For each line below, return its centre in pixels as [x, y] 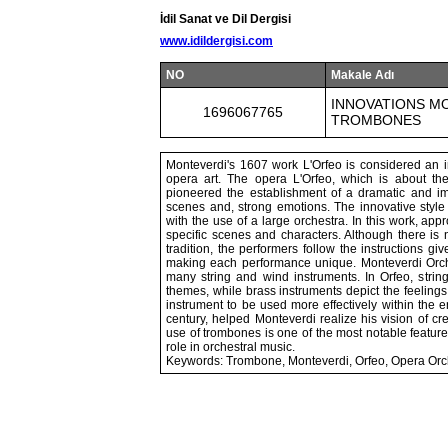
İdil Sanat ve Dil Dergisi [225, 19]
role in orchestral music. [230, 347]
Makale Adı [362, 75]
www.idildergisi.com [216, 41]
